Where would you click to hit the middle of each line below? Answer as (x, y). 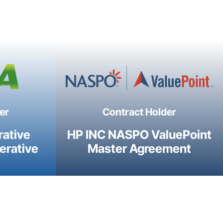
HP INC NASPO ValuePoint (139, 135)
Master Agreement (139, 149)
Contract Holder (139, 112)
